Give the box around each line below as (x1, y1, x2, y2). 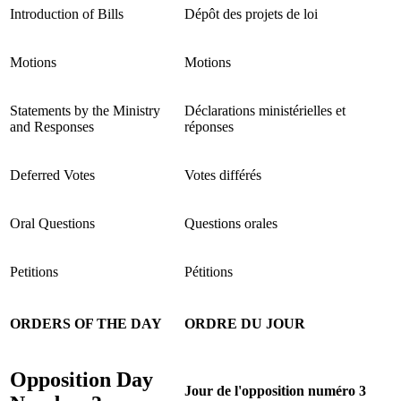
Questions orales (184, 215, 277, 231)
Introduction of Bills (10, 5, 124, 21)
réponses (184, 118, 234, 134)
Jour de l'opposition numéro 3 (184, 382, 366, 398)
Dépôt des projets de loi (184, 5, 318, 21)
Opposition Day (10, 367, 153, 391)
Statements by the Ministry (10, 102, 160, 118)
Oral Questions (10, 215, 95, 231)
